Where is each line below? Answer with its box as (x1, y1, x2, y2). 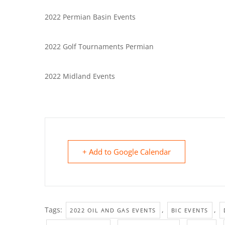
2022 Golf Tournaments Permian (45, 42, 154, 52)
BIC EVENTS (171, 206, 208, 214)
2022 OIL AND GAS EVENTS (70, 206, 156, 214)
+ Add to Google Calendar (82, 147, 171, 157)
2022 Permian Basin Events (45, 12, 136, 22)
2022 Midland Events (45, 71, 115, 81)
